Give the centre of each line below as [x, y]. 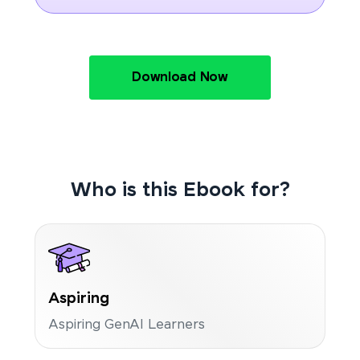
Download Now [180, 77]
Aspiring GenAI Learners [126, 325]
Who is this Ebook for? [180, 190]
